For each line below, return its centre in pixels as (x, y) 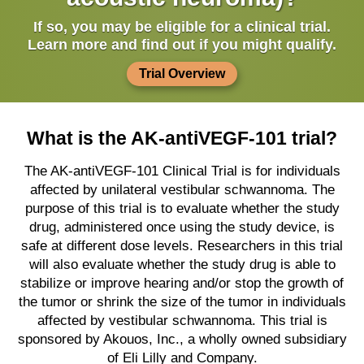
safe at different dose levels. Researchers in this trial (182, 246)
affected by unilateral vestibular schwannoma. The (182, 190)
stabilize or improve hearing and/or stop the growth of (182, 283)
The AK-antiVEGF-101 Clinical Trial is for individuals (182, 171)
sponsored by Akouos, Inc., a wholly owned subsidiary (182, 339)
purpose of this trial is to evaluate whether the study (182, 208)
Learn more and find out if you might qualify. (182, 45)
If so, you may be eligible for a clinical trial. (182, 27)
